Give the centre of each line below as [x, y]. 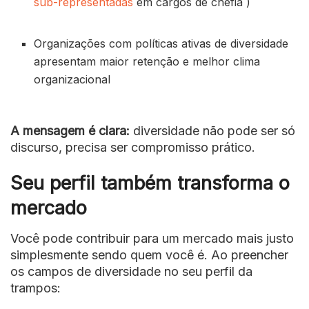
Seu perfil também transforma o [150, 183]
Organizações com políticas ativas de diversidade [161, 43]
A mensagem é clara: [70, 130]
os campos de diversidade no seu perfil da [131, 272]
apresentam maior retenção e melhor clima [147, 61]
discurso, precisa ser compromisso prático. [133, 147]
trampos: [36, 288]
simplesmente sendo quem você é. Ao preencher [149, 255]
